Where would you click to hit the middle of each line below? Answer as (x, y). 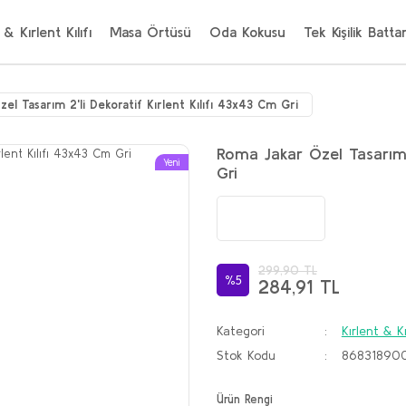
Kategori (241, 331)
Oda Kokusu (247, 32)
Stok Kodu (246, 355)
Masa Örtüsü (150, 32)
